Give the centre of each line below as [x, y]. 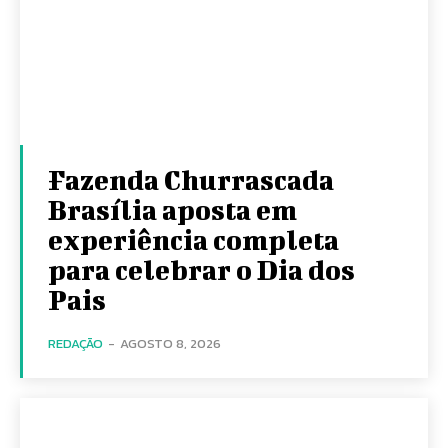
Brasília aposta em [172, 209]
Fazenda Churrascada [191, 179]
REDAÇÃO [75, 343]
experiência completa [193, 239]
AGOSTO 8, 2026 [170, 343]
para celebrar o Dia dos [201, 269]
